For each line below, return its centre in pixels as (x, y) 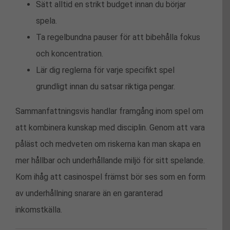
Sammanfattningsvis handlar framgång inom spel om (109, 111)
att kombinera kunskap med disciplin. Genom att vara (110, 127)
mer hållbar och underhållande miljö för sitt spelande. (110, 160)
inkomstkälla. (39, 209)
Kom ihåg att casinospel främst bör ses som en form (110, 177)
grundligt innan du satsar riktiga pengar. (106, 86)
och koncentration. (70, 53)
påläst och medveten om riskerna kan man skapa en (108, 144)
